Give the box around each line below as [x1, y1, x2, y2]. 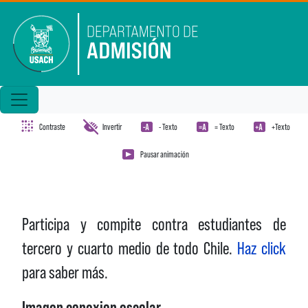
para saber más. [22, 262, 108, 283]
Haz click [237, 238, 286, 258]
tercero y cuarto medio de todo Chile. [22, 238, 238, 258]
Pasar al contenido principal [5, 3, 99, 16]
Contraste [39, 121, 65, 132]
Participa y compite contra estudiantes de [22, 214, 286, 234]
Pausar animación [140, 148, 189, 159]
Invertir [102, 121, 122, 132]
